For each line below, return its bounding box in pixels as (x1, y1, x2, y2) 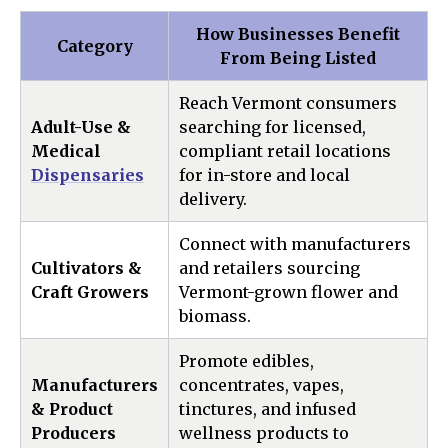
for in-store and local (179, 165, 350, 185)
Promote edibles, (179, 351, 314, 371)
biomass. (179, 306, 251, 326)
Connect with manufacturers (179, 234, 411, 254)
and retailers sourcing (179, 258, 360, 278)
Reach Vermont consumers (179, 93, 397, 113)
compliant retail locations (179, 141, 391, 161)
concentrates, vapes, (179, 375, 344, 395)
